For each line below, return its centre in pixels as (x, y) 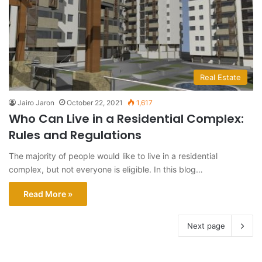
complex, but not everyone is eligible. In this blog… (106, 170)
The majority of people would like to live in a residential (113, 156)
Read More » (48, 194)
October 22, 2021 (95, 103)
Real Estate (220, 77)
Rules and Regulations (75, 135)
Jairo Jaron (36, 103)
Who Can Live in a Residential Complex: (126, 119)
